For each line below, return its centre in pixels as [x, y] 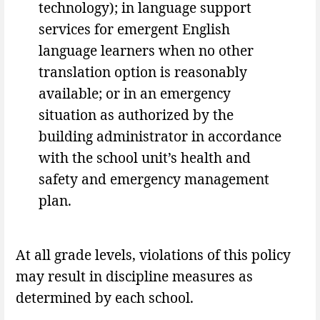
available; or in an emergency [135, 94]
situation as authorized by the [136, 115]
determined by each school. [108, 297]
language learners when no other [146, 51]
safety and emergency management [154, 179]
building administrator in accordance [160, 136]
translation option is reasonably [143, 72]
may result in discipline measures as [134, 276]
